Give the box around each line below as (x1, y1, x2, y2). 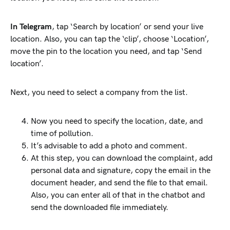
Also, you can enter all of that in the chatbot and (31, 190, 205, 200)
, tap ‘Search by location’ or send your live (52, 22, 203, 32)
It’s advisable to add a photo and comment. (31, 141, 187, 151)
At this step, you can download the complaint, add (31, 154, 213, 163)
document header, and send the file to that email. (31, 178, 208, 188)
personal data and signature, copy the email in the (31, 166, 210, 176)
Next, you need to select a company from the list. (10, 88, 188, 98)
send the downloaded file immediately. (31, 203, 168, 213)
